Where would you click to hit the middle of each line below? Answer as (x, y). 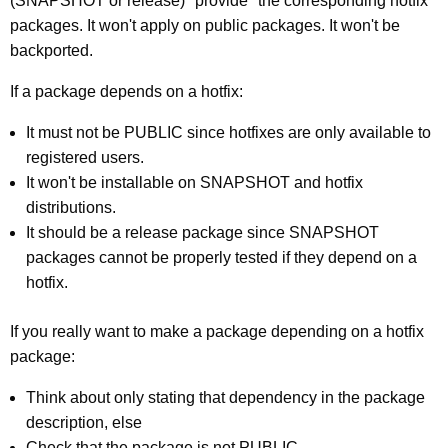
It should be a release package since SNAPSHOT (202, 232)
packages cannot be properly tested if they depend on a (221, 257)
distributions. (71, 207)
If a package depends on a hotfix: (126, 91)
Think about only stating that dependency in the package (225, 397)
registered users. (85, 157)
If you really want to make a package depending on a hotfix (217, 331)
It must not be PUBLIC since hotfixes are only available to (228, 132)
